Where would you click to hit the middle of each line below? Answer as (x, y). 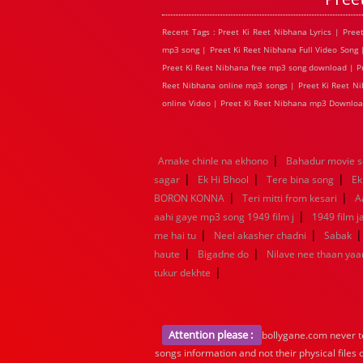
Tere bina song (300, 179)
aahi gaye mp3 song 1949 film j (224, 217)
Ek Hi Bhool (223, 179)
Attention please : (212, 335)
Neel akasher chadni (260, 235)
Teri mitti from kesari (290, 198)
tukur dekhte (182, 273)
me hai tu (175, 235)
